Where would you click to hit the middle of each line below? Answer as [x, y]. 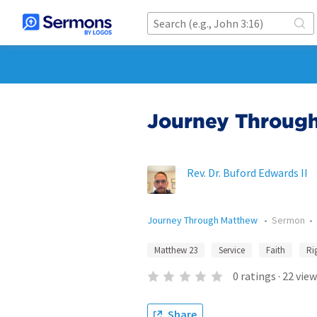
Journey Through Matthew [203, 220]
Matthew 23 [176, 250]
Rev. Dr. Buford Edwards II [247, 173]
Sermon [288, 220]
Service [232, 250]
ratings [258, 276]
